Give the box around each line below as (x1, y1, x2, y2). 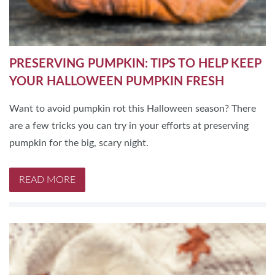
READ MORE (19, 174, 76, 185)
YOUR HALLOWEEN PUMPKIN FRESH (9, 75, 224, 88)
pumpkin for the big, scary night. (9, 137, 149, 148)
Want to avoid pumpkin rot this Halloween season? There (9, 103, 256, 114)
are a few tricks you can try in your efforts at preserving (9, 120, 249, 131)
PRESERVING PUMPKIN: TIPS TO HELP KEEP (9, 57, 261, 70)
